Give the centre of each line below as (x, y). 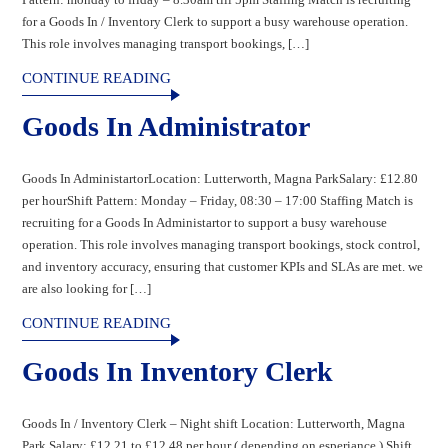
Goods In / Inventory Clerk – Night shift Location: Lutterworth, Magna (214, 423)
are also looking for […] (87, 288)
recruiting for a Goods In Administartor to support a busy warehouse (205, 222)
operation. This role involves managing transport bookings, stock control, (221, 244)
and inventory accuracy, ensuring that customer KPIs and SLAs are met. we (223, 266)
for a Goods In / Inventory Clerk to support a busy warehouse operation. (215, 21)
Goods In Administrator (166, 126)
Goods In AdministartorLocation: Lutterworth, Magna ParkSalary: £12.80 (220, 178)
